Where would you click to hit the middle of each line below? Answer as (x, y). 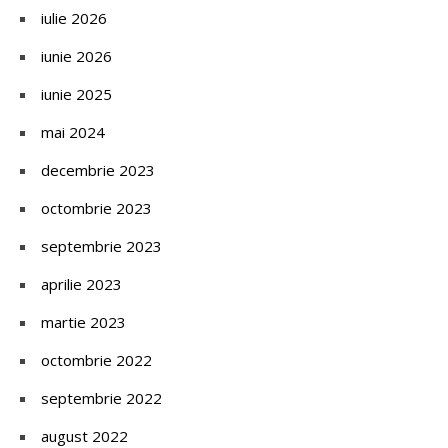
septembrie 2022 (101, 397)
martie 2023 (83, 321)
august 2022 (84, 435)
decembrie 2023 (98, 169)
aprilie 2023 (81, 283)
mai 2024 (73, 131)
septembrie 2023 (101, 245)
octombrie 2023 (96, 207)
